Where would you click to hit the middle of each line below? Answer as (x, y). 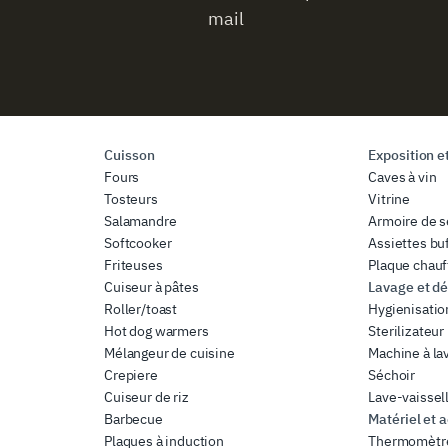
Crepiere (131, 374)
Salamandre (140, 220)
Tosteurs (131, 198)
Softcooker (138, 242)
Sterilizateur (406, 330)
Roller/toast (141, 308)
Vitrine (389, 198)
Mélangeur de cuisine (169, 352)
